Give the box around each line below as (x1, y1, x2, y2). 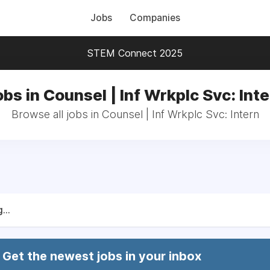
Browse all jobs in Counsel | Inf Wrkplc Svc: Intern (11, 108, 259, 121)
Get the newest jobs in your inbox (2, 249, 201, 263)
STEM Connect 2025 (87, 47, 183, 59)
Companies (129, 12, 180, 24)
